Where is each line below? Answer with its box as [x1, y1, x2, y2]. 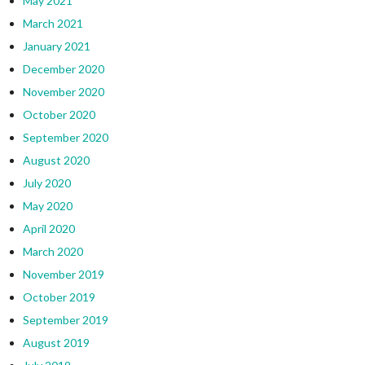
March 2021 [22, 15, 83, 30]
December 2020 [22, 61, 104, 76]
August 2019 [22, 335, 90, 350]
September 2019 [22, 312, 108, 327]
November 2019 [22, 266, 104, 281]
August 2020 [22, 152, 90, 167]
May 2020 [22, 198, 73, 213]
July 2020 [22, 175, 71, 190]
